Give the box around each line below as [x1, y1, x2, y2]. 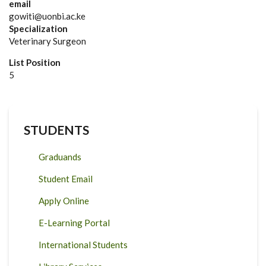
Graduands [39, 151, 81, 162]
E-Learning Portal [39, 217, 110, 228]
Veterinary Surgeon [9, 36, 88, 46]
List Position [9, 57, 61, 68]
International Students [39, 239, 128, 250]
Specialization [9, 23, 68, 34]
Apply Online [39, 195, 89, 206]
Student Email [39, 173, 93, 184]
